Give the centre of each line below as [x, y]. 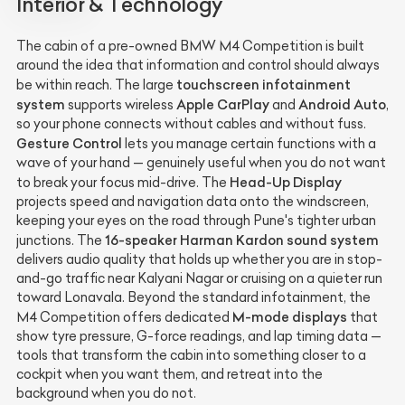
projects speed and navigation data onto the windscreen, [193, 201]
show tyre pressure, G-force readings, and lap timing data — [199, 336]
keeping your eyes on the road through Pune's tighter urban [196, 220]
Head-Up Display [286, 182]
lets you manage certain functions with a [249, 143]
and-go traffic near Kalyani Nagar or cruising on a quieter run [199, 278]
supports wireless [121, 104]
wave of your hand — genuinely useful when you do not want [201, 162]
